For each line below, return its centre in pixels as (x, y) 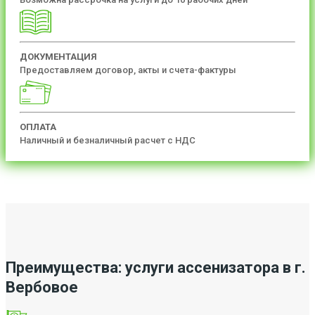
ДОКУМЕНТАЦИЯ (58, 56)
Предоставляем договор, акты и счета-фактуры (128, 70)
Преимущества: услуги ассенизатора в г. (156, 267)
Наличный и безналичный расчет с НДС (108, 140)
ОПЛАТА (38, 127)
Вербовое (42, 287)
